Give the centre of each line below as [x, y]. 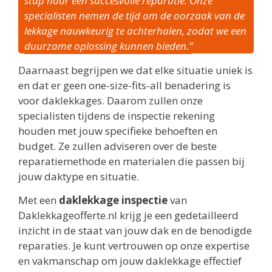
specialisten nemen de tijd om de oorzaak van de [134, 16]
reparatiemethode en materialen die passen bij [131, 161]
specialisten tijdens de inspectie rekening [117, 115]
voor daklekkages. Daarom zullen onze [110, 100]
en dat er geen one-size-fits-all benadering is [124, 85]
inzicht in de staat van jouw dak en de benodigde [135, 231]
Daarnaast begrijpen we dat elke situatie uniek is [135, 70]
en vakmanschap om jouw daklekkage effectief [130, 261]
